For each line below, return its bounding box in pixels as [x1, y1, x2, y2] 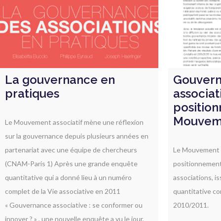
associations [173, 173, 212, 182]
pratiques [5, 86, 59, 101]
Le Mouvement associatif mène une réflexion [5, 117, 144, 126]
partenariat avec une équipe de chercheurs [5, 145, 137, 154]
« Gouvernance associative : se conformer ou [5, 200, 143, 209]
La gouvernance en [5, 72, 115, 87]
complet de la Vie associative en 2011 [5, 186, 120, 195]
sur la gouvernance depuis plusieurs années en [5, 131, 148, 140]
